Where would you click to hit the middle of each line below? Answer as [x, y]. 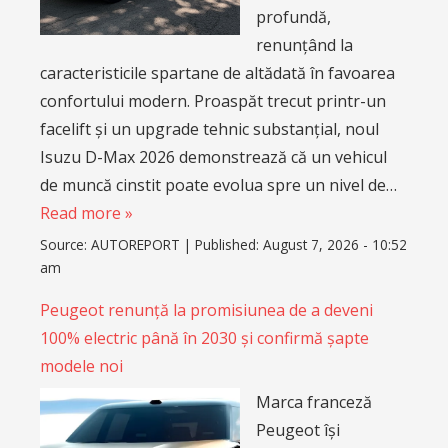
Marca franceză [314, 402]
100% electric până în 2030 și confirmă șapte [204, 338]
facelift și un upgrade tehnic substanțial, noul [209, 128]
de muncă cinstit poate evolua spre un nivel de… [218, 184]
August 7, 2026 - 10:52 [335, 245]
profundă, [293, 16]
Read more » [86, 212]
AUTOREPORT [135, 245]
